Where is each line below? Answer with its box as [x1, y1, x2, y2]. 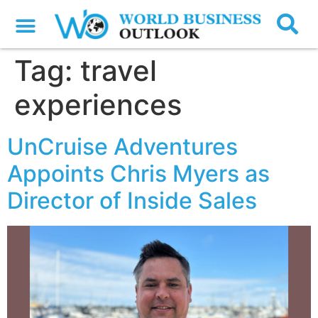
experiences [14, 87, 182, 123]
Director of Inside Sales [7, 187, 257, 215]
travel [80, 53, 157, 89]
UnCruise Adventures [7, 133, 238, 161]
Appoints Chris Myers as [7, 160, 270, 188]
